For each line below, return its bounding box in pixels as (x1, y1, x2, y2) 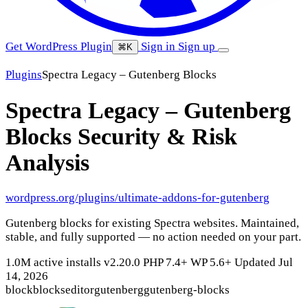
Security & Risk (78, 123, 237, 149)
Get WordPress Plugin (5, 40, 112, 53)
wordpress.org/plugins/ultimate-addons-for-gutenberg (5, 191, 269, 205)
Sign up (178, 40, 218, 53)
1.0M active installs (5, 256, 104, 269)
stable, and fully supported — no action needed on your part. (5, 230, 301, 244)
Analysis (5, 149, 89, 175)
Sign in (138, 40, 178, 53)
